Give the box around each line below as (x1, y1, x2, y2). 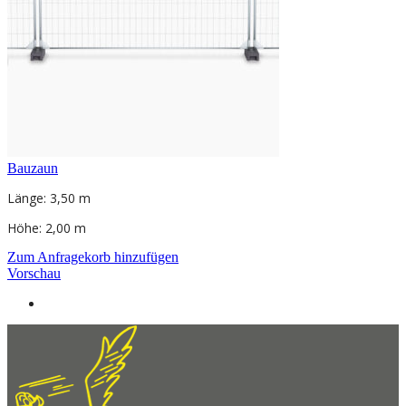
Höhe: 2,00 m (7, 219, 86, 237)
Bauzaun (7, 160, 58, 177)
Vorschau (7, 266, 61, 282)
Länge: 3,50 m (7, 189, 91, 208)
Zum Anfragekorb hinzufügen (7, 249, 179, 266)
